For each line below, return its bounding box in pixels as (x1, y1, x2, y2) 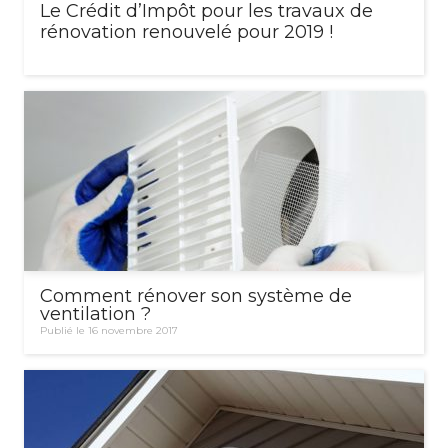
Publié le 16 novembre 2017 (40, 323, 178, 337)
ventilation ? (40, 302, 151, 325)
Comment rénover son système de (40, 284, 352, 307)
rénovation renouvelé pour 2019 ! (40, 20, 333, 43)
